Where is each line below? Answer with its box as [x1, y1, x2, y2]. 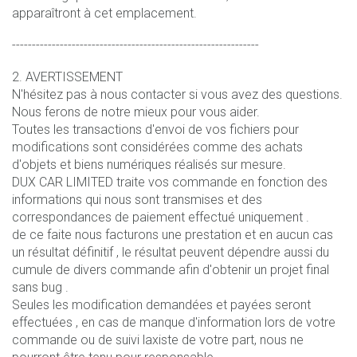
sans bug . [12, 279, 69, 295]
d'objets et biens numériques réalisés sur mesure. [12, 156, 286, 172]
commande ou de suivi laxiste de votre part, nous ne [12, 331, 304, 347]
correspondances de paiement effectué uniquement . [12, 209, 309, 225]
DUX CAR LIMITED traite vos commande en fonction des [12, 174, 328, 190]
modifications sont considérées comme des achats [12, 139, 303, 155]
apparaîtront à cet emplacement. [12, 5, 197, 21]
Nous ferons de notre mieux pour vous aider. [12, 104, 260, 120]
